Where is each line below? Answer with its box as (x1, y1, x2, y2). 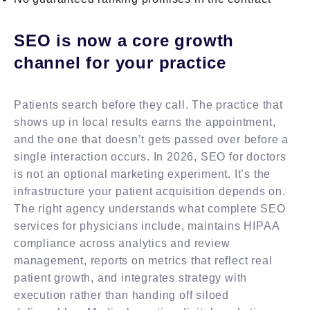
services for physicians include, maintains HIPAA (14, 219, 280, 232)
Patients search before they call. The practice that (14, 98, 283, 111)
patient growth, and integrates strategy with (14, 271, 248, 284)
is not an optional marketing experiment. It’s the (14, 167, 271, 180)
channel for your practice (14, 53, 226, 72)
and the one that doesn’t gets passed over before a (14, 133, 289, 145)
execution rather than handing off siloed (14, 289, 229, 301)
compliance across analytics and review (14, 237, 230, 249)
